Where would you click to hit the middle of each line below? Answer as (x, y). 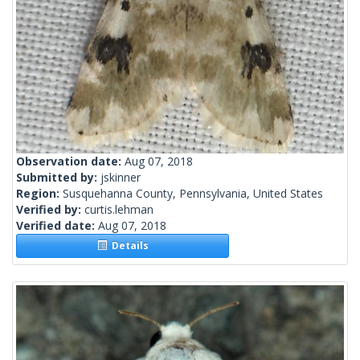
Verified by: (50, 210)
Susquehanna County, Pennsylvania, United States (193, 194)
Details (127, 246)
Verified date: (57, 226)
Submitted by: (58, 178)
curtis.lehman (119, 210)
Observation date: (70, 162)
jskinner (121, 178)
